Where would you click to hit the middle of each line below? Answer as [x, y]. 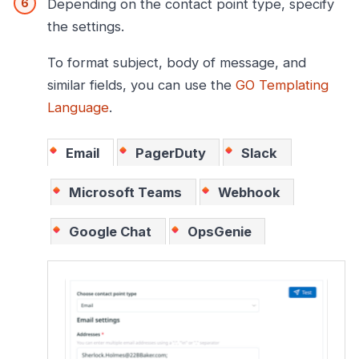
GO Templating [282, 85]
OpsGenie [219, 232]
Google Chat [111, 232]
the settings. [86, 27]
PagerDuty [170, 153]
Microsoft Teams [126, 192]
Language [78, 108]
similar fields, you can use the [141, 85]
